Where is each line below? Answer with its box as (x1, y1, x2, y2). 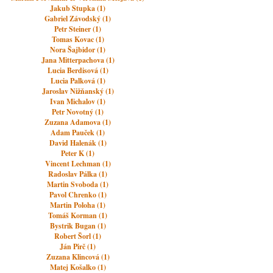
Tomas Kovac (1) (51, 34, 104, 44)
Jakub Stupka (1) (50, 3, 106, 13)
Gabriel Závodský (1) (44, 13, 112, 24)
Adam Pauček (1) (51, 127, 105, 138)
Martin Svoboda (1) (47, 179, 109, 190)
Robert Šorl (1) (54, 231, 102, 241)
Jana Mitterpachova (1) (41, 55, 115, 65)
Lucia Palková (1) (50, 76, 105, 86)
